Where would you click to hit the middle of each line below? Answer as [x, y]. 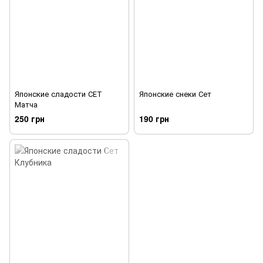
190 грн [154, 118]
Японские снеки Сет [175, 93]
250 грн [30, 118]
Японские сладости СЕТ [58, 93]
